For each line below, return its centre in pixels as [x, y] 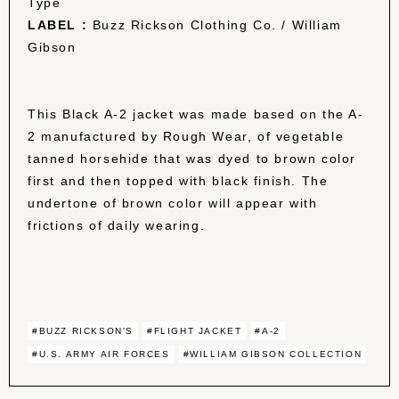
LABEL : [58, 25]
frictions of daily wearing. [117, 226]
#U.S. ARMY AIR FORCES [101, 354]
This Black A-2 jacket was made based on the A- [196, 114]
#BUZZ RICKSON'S [83, 331]
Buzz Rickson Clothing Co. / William [215, 25]
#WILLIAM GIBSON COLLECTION [273, 354]
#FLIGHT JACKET [195, 331]
